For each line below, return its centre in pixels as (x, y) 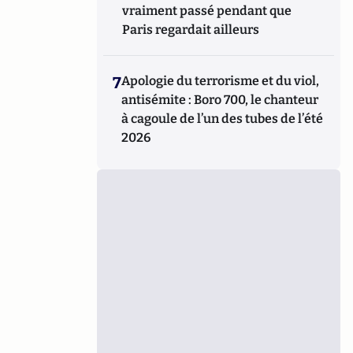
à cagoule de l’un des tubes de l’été (223, 118)
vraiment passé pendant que (207, 10)
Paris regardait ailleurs (191, 29)
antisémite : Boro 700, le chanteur (220, 99)
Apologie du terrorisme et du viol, (221, 80)
